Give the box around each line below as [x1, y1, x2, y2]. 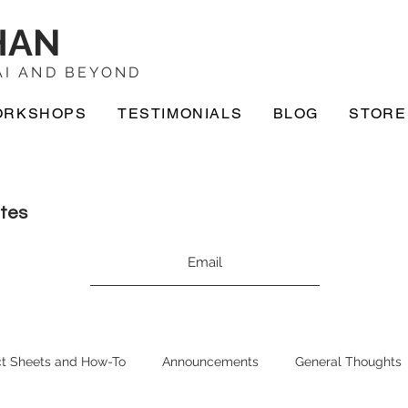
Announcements [162, 353, 259, 369]
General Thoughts [295, 353, 402, 369]
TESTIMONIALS [117, 105, 243, 122]
